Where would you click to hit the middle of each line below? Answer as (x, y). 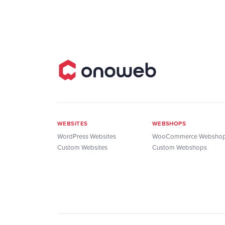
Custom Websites (82, 147)
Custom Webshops (179, 147)
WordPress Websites (87, 136)
